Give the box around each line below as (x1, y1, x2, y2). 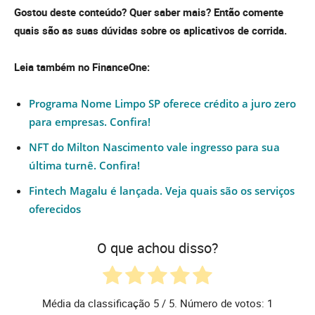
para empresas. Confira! (29, 115, 150, 129)
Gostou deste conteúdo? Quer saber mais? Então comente (14, 5, 283, 20)
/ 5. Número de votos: (159, 295, 267, 310)
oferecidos (29, 202, 81, 217)
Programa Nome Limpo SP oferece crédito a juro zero (29, 96, 296, 111)
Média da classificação (42, 295, 153, 310)
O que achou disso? (97, 238, 218, 258)
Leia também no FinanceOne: (14, 60, 150, 75)
